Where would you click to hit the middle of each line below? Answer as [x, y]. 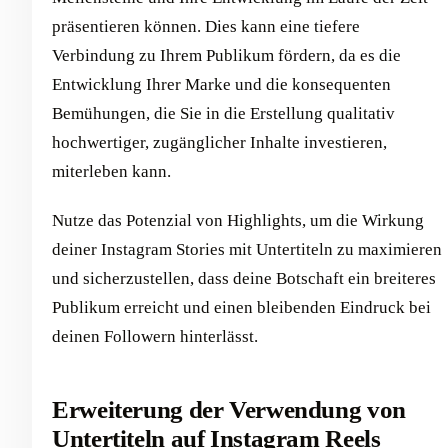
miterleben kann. [111, 172]
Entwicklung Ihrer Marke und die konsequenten [221, 85]
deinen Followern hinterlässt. [155, 337]
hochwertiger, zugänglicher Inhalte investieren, [219, 143]
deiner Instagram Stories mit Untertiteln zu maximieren [247, 250]
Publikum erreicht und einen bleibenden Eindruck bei [241, 308]
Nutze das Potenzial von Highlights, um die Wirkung [238, 221]
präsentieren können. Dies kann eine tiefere [206, 27]
